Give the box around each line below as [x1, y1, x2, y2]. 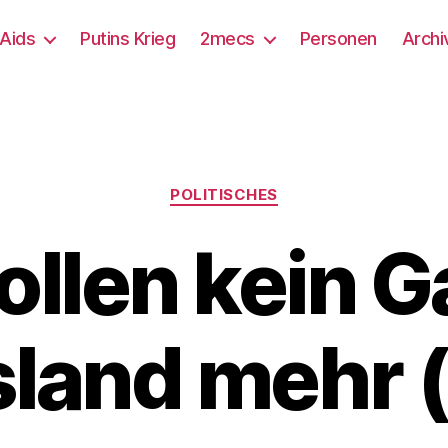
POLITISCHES [169, 185, 279, 204]
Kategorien [223, 175, 312, 196]
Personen [299, 28, 377, 49]
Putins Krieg [80, 28, 176, 49]
